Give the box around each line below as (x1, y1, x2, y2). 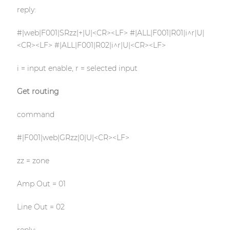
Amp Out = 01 (16, 179, 66, 189)
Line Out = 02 (16, 202, 65, 212)
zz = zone (16, 156, 49, 166)
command (16, 110, 54, 120)
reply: (16, 5, 36, 15)
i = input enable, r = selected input (16, 64, 138, 73)
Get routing (16, 87, 59, 97)
